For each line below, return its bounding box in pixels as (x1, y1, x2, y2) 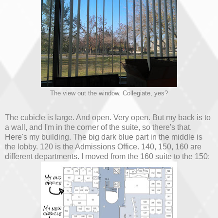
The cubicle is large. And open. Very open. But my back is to (5, 113, 211, 122)
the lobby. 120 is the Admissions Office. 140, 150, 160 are (5, 142, 201, 151)
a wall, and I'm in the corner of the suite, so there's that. (5, 123, 192, 131)
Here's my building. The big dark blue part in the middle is (5, 132, 202, 141)
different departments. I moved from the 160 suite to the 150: (5, 152, 210, 161)
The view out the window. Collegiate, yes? (50, 90, 168, 97)
